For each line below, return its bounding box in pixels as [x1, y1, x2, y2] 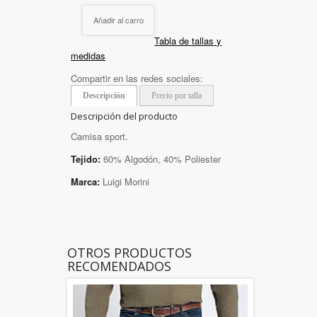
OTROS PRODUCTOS [67, 244, 192, 262]
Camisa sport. [71, 129, 128, 144]
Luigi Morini [100, 175, 149, 189]
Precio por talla [151, 90, 202, 100]
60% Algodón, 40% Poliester [100, 152, 221, 166]
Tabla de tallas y [154, 33, 222, 47]
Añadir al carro [93, 13, 144, 25]
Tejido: [71, 152, 100, 166]
